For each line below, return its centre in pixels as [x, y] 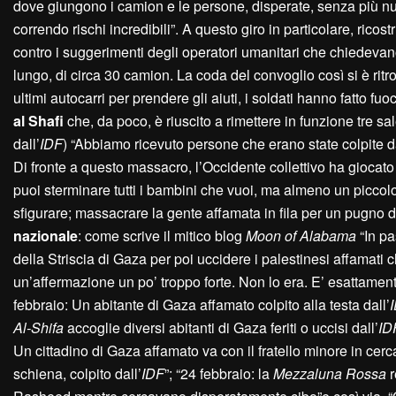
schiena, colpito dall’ [77, 374]
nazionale [46, 236]
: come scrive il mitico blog [162, 236]
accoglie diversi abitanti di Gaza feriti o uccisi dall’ [221, 328]
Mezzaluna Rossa [330, 374]
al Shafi [38, 121]
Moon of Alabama [301, 236]
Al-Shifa [38, 328]
